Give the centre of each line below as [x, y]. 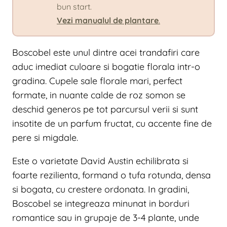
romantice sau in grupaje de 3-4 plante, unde [106, 218]
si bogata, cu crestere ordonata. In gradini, [101, 190]
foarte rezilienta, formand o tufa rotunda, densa [111, 175]
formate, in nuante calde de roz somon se [99, 95]
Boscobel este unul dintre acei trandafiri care [106, 53]
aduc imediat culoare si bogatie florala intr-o [106, 67]
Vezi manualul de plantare [108, 21]
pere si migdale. [45, 138]
